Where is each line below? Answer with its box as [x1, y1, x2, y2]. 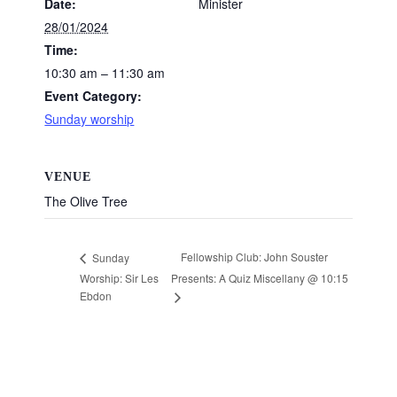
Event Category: [44, 86, 143, 105]
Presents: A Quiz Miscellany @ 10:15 [171, 270, 349, 286]
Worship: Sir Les [80, 269, 160, 285]
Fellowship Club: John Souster [181, 249, 329, 265]
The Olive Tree [44, 192, 128, 211]
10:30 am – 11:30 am [44, 63, 166, 82]
